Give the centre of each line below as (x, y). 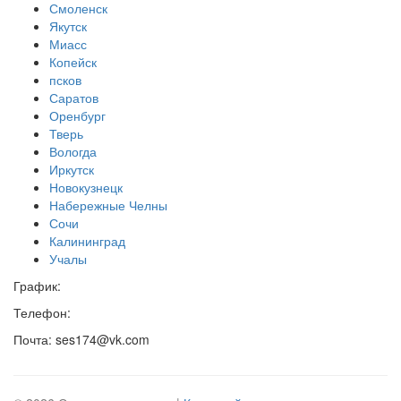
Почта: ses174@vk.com (81, 339)
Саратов (74, 97)
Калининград (87, 240)
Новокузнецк (86, 187)
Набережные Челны (108, 205)
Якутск (68, 26)
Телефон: (42, 312)
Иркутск (72, 169)
